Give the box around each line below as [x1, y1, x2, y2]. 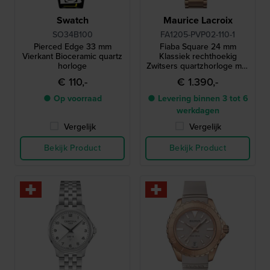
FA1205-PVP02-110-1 [160, 28, 235, 41]
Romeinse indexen [163, 69, 233, 82]
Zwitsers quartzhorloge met [146, 60, 249, 72]
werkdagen [176, 104, 219, 117]
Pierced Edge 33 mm [33, 40, 111, 53]
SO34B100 [52, 28, 93, 41]
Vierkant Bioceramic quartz [22, 50, 122, 63]
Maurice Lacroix [163, 13, 233, 27]
